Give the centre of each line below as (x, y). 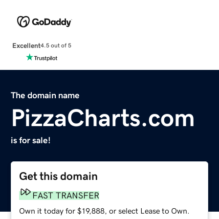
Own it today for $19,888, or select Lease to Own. (105, 210)
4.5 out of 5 (56, 46)
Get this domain (59, 176)
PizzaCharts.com (103, 118)
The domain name (45, 95)
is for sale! (31, 140)
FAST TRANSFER (66, 195)
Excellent (26, 45)
